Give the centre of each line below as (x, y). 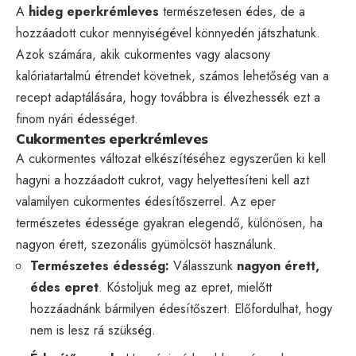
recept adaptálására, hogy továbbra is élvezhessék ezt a (168, 97)
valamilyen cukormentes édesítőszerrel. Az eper (146, 201)
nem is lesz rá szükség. (93, 330)
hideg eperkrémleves (94, 11)
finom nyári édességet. (77, 118)
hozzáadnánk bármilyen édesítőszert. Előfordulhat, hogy (181, 308)
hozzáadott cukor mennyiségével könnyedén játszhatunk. (168, 33)
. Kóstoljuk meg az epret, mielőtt (185, 287)
